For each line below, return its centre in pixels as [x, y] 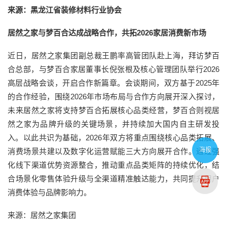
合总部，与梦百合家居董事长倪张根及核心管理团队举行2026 [113, 69]
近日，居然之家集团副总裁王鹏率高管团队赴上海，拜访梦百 [113, 55]
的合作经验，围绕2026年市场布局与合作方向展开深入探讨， [113, 96]
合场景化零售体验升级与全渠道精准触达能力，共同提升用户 [113, 178]
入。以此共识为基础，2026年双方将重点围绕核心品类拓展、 [113, 137]
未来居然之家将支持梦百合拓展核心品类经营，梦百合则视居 [113, 110]
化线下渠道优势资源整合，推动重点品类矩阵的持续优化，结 [113, 165]
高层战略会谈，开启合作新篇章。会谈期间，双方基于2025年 [113, 83]
